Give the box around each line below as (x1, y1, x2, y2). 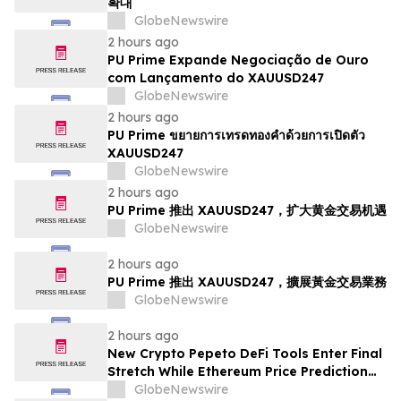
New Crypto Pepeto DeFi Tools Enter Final (107, 346, 382, 363)
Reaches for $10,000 (107, 381, 245, 398)
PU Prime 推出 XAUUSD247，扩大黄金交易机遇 (107, 202, 387, 219)
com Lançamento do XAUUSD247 (107, 70, 324, 87)
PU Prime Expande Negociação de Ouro (107, 52, 369, 69)
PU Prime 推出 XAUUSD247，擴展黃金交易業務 (107, 274, 387, 291)
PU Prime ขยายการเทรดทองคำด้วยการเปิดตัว (107, 127, 365, 144)
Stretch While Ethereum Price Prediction (107, 363, 368, 380)
